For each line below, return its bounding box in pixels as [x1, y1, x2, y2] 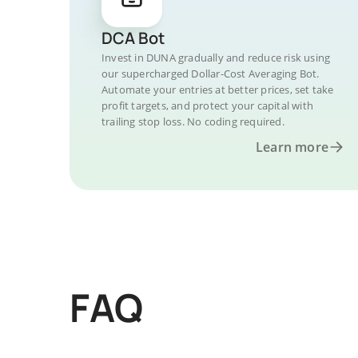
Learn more [256, 138, 328, 156]
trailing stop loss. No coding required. [101, 114, 284, 129]
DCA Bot [101, 27, 165, 49]
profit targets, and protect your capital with [101, 98, 313, 113]
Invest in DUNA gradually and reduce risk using [101, 50, 331, 65]
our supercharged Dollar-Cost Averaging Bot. [101, 66, 320, 81]
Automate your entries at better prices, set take [101, 82, 334, 97]
